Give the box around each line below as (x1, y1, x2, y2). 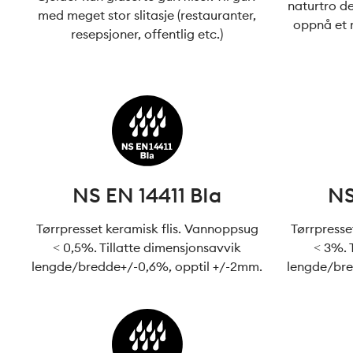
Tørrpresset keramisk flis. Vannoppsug (35, 221, 258, 236)
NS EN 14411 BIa (72, 182, 222, 208)
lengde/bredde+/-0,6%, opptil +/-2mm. (32, 258, 263, 274)
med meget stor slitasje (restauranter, (38, 7, 257, 23)
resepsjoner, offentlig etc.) (71, 26, 224, 42)
